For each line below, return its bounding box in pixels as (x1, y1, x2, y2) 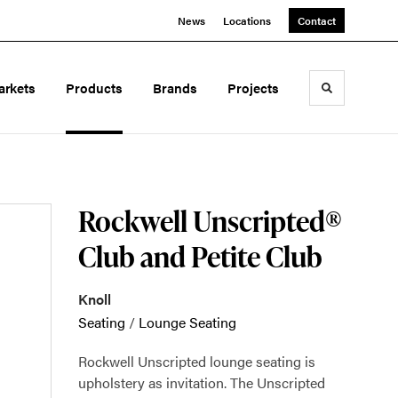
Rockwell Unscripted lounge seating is (78, 351, 315, 371)
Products (66, 78, 123, 97)
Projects (227, 78, 279, 97)
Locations (223, 12, 271, 28)
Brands (153, 78, 198, 97)
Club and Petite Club (78, 236, 322, 276)
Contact (298, 12, 336, 28)
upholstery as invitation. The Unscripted (78, 372, 325, 393)
